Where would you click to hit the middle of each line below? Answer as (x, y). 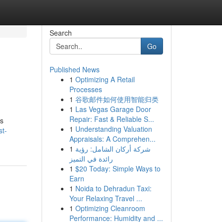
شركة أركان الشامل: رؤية (113, 149)
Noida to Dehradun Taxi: (113, 188)
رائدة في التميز (91, 159)
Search (60, 33)
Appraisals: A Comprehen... (112, 139)
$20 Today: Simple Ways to (118, 168)
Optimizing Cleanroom (110, 208)
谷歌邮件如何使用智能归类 (117, 99)
